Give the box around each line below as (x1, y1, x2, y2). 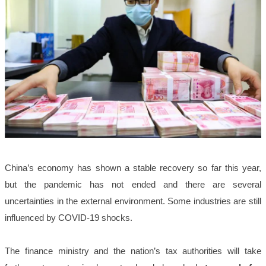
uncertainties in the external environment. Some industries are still (5, 195, 261, 206)
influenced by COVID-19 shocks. (5, 212, 135, 223)
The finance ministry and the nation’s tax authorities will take (5, 245, 261, 256)
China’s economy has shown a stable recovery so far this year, (5, 162, 261, 173)
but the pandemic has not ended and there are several (5, 179, 261, 189)
